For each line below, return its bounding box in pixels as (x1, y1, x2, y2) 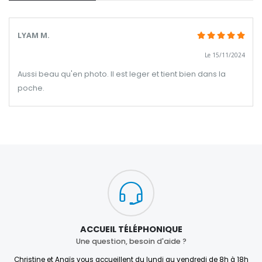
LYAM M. (17, 30, 50, 41)
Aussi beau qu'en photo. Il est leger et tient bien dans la (17, 69, 226, 80)
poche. (17, 83, 44, 94)
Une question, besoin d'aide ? (75, 236, 187, 247)
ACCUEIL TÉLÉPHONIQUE (80, 223, 182, 235)
